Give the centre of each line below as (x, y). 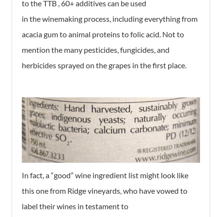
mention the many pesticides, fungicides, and (96, 50)
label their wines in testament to (75, 206)
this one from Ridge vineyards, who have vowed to (105, 190)
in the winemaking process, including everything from (110, 19)
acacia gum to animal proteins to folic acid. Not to (103, 34)
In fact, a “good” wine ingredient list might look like (105, 175)
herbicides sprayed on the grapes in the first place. (104, 65)
